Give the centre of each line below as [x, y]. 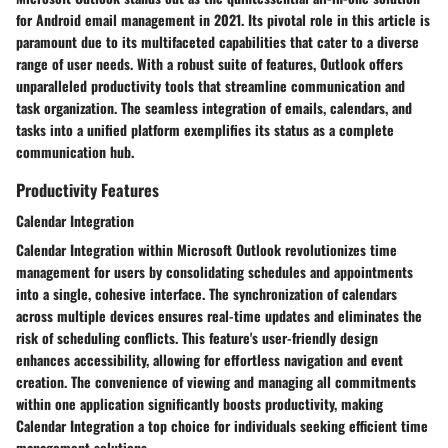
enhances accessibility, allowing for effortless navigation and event [209, 360]
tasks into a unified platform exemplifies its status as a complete [205, 129]
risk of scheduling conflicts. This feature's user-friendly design [197, 338]
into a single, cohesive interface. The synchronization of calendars [206, 294]
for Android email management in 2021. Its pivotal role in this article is [223, 19]
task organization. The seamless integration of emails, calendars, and [214, 107]
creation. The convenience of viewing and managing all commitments [216, 382]
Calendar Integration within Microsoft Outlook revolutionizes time [206, 250]
